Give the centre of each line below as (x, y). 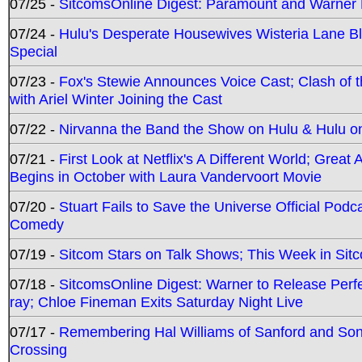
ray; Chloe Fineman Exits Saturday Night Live (156, 301)
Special (34, 51)
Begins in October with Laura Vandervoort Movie (166, 176)
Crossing (38, 349)
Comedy (37, 224)
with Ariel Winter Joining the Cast (116, 99)
